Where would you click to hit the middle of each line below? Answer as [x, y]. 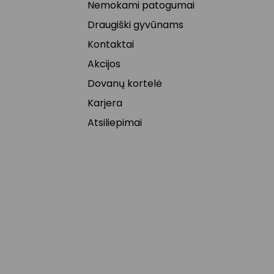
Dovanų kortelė [124, 83]
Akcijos [104, 64]
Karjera [105, 103]
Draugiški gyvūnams [135, 25]
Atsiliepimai [114, 123]
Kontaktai [110, 44]
